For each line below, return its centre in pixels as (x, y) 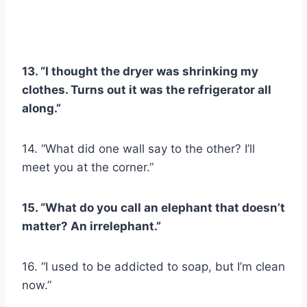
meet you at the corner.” (88, 167)
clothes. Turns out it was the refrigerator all (147, 89)
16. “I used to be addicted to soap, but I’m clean (153, 266)
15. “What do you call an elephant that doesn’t (153, 207)
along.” (41, 108)
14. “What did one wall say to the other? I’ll (138, 148)
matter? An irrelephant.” (91, 226)
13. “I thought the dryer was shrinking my (140, 71)
